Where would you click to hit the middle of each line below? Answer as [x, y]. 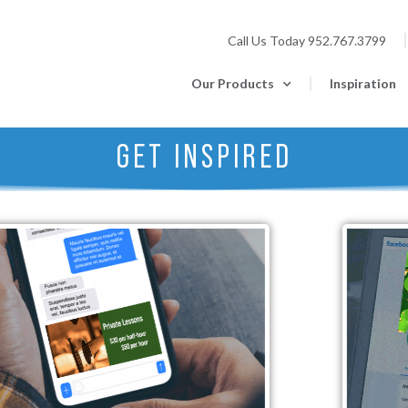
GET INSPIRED [204, 158]
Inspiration [362, 83]
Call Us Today [268, 40]
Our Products [232, 83]
